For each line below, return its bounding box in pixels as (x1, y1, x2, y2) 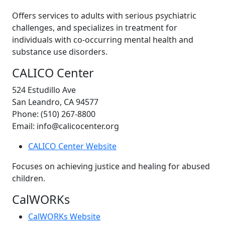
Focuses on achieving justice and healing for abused (12, 160, 210, 172)
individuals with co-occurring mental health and (12, 34, 193, 45)
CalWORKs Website (28, 210, 100, 222)
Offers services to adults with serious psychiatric (12, 10, 196, 21)
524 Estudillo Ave (12, 84, 76, 95)
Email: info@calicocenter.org (12, 120, 119, 132)
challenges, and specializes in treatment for (12, 22, 177, 33)
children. (12, 172, 45, 184)
